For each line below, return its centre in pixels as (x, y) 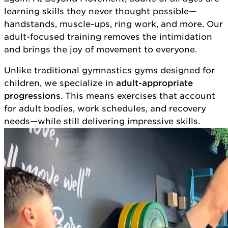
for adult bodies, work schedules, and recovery (105, 108)
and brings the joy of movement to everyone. (101, 49)
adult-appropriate (154, 83)
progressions (32, 95)
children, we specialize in (60, 83)
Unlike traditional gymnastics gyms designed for (109, 70)
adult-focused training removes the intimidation (108, 36)
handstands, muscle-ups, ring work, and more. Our (113, 24)
